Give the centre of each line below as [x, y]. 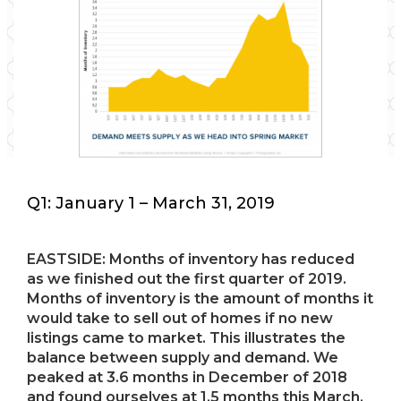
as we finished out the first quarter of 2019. [187, 279]
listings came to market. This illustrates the [186, 338]
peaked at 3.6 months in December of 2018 [187, 377]
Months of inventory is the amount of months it [200, 299]
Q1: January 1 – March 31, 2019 [151, 203]
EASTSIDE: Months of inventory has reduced [191, 259]
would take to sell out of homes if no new [180, 318]
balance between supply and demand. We [183, 358]
